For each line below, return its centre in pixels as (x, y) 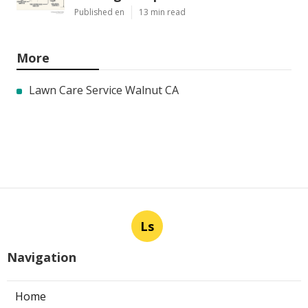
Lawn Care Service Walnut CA (104, 90)
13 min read (162, 12)
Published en (99, 12)
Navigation (42, 257)
